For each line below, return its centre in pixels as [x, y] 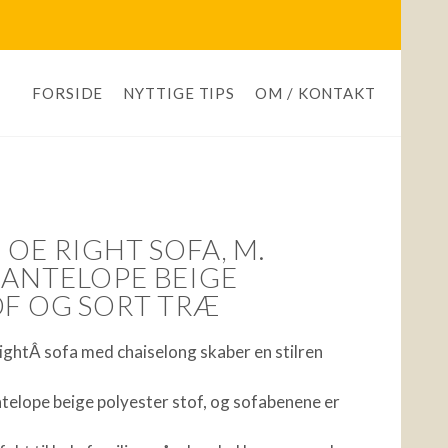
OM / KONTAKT [315, 93]
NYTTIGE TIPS [179, 93]
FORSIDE [68, 93]
